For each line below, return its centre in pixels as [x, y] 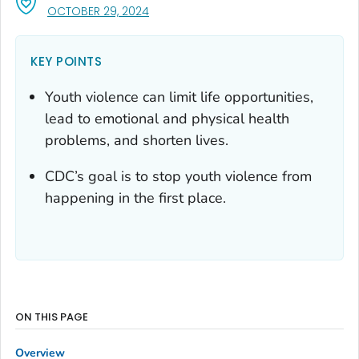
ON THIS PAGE [52, 317]
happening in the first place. [135, 198]
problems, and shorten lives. [137, 140]
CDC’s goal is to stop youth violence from [178, 176]
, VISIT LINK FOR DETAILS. [210, 10]
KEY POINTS [66, 61]
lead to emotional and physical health [167, 118]
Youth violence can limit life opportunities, [179, 97]
